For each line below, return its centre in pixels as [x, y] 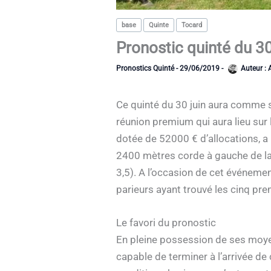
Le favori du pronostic [166, 222]
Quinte [159, 25]
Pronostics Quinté [145, 69]
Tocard [192, 25]
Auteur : [253, 69]
